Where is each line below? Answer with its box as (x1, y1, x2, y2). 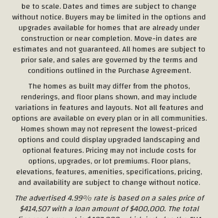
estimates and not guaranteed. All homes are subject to (13, 41, 205, 56)
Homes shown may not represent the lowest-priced (21, 121, 197, 136)
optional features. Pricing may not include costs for (22, 143, 196, 158)
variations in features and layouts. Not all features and (15, 100, 203, 115)
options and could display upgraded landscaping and (18, 132, 200, 147)
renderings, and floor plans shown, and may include (21, 89, 197, 104)
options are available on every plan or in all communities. (11, 110, 207, 126)
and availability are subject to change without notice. (18, 175, 200, 190)
